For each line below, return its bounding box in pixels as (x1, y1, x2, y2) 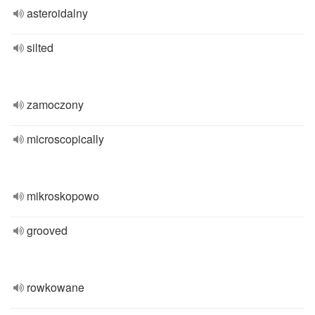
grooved (27, 222, 67, 238)
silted (27, 39, 53, 56)
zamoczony (27, 96, 84, 112)
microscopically (27, 131, 104, 147)
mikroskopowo (27, 188, 99, 204)
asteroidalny (27, 5, 88, 21)
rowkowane (27, 279, 84, 295)
